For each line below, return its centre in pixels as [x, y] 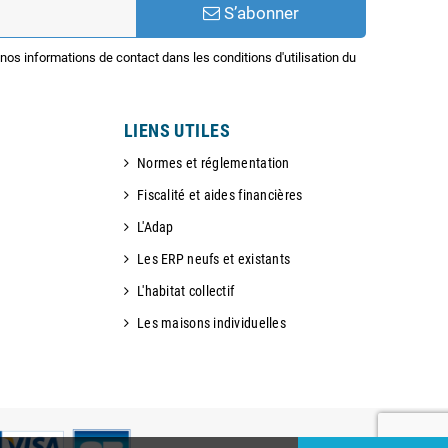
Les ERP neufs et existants [214, 259]
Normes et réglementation [213, 163]
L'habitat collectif [186, 291]
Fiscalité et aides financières [220, 195]
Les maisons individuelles [212, 323]
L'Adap [155, 227]
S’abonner [259, 13]
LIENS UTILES [177, 131]
